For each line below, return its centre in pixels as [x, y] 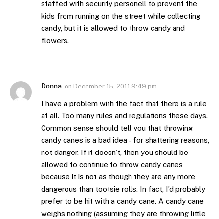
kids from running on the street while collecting [121, 16]
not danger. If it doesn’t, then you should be [115, 152]
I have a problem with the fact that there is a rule [124, 103]
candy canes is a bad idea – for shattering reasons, [125, 140]
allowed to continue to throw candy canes [112, 164]
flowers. [55, 40]
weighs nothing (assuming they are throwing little [123, 213]
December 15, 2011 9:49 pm [115, 86]
